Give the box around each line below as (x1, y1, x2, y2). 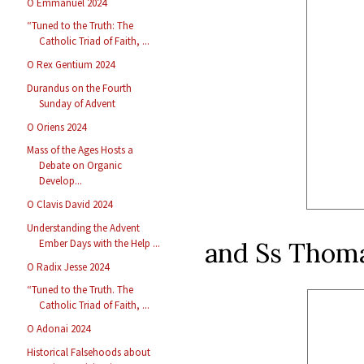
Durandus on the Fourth (27, 80, 132, 95)
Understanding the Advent (27, 220, 141, 235)
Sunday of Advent (39, 96, 116, 110)
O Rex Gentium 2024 (27, 58, 115, 72)
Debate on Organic (39, 158, 123, 173)
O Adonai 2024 (27, 322, 91, 336)
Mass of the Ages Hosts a (27, 143, 134, 158)
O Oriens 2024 (27, 119, 87, 134)
